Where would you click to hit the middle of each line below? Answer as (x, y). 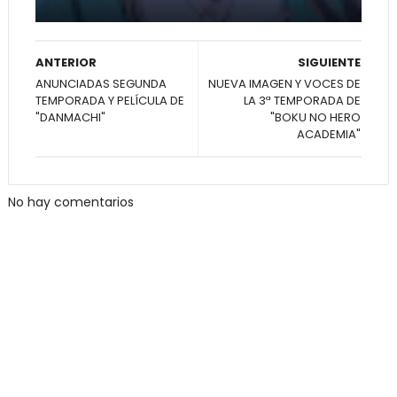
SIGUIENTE (330, 62)
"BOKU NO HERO (316, 117)
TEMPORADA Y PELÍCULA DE (109, 100)
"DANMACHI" (70, 117)
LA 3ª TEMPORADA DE (303, 100)
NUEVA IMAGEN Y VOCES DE (285, 83)
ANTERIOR (66, 62)
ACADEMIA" (329, 134)
